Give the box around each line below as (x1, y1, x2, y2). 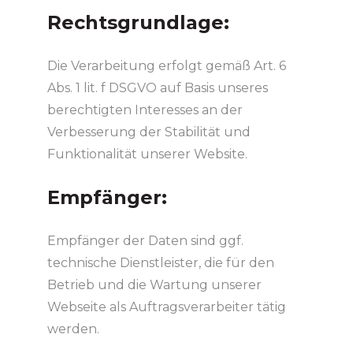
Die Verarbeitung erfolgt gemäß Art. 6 (46, 58, 286, 73)
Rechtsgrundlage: (46, 10, 229, 34)
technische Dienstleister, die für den (46, 255, 274, 270)
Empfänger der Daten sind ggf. (46, 232, 243, 248)
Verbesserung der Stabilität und (46, 124, 251, 139)
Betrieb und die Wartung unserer (46, 277, 262, 292)
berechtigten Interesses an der (46, 102, 243, 117)
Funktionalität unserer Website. (46, 146, 247, 162)
